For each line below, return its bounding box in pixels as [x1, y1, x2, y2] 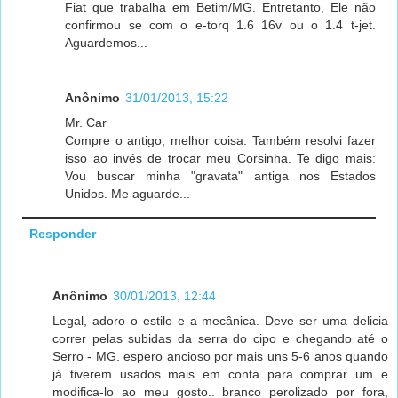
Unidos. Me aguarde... [65, 186, 191, 201]
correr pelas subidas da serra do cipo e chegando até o [52, 331, 388, 346]
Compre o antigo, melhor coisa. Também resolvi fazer [65, 132, 376, 147]
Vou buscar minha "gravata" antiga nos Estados [65, 168, 376, 183]
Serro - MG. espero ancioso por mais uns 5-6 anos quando [52, 349, 388, 364]
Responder [28, 227, 96, 242]
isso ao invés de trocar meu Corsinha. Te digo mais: [65, 150, 376, 165]
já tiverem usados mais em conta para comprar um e [52, 367, 388, 382]
